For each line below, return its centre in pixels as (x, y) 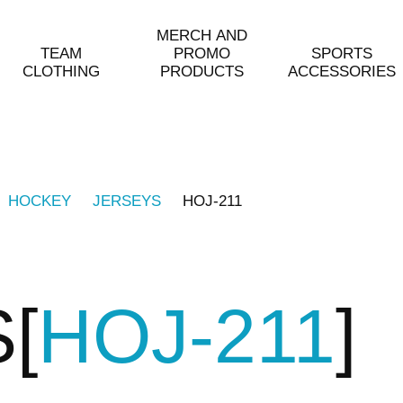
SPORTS (342, 54)
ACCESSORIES (342, 72)
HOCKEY (40, 201)
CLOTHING (61, 72)
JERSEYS (127, 201)
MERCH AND (201, 36)
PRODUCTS (201, 72)
